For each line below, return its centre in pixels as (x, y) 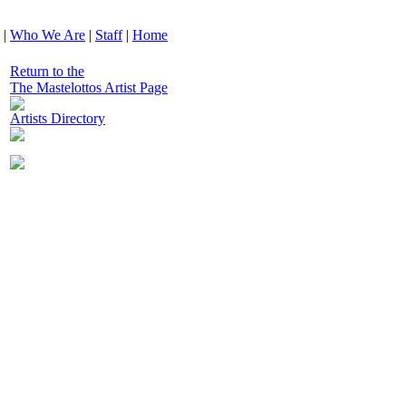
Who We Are (48, 35)
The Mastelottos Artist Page (89, 87)
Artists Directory (58, 118)
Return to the (47, 71)
